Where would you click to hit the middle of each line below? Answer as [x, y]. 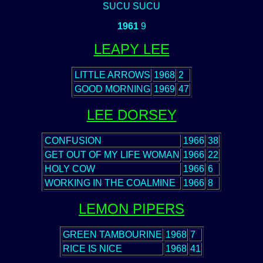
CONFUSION [73, 141]
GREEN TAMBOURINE [112, 235]
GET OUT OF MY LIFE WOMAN [112, 155]
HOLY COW [70, 169]
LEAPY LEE [131, 49]
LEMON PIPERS [131, 209]
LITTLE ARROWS [112, 75]
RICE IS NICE [92, 249]
